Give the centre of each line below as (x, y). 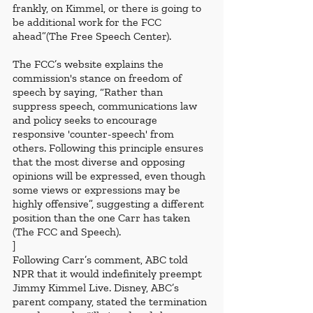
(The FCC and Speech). (68, 232)
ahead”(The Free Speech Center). (93, 36)
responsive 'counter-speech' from (95, 134)
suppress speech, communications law (106, 106)
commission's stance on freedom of (99, 78)
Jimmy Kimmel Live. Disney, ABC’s (97, 288)
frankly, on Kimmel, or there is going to (108, 8)
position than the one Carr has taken (103, 218)
